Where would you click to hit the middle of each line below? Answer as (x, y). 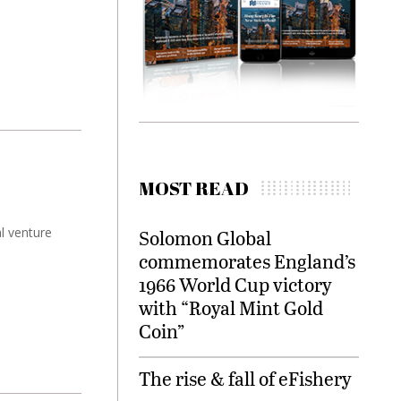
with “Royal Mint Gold (231, 308)
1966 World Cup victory (235, 285)
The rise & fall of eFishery (245, 379)
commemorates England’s (247, 261)
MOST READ (194, 188)
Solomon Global (205, 238)
